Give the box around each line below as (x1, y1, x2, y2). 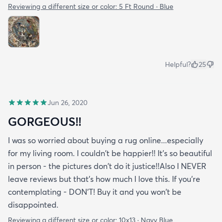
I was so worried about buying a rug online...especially (8, 135, 203, 145)
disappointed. (8, 200, 58, 210)
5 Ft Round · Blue (119, 2, 173, 11)
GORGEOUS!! (8, 114, 81, 129)
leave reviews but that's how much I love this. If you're (8, 174, 200, 184)
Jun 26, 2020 (48, 98, 88, 107)
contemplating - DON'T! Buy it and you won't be (8, 187, 181, 197)
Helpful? (165, 60, 191, 69)
